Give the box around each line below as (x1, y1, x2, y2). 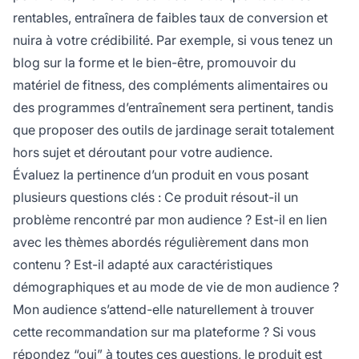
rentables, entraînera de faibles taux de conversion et (13, 10, 328, 26)
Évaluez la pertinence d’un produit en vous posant (13, 167, 309, 184)
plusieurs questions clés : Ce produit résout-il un (13, 189, 298, 206)
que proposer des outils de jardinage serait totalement (13, 122, 334, 139)
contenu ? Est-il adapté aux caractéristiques (13, 256, 272, 273)
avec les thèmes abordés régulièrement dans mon (13, 234, 309, 251)
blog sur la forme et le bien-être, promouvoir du (13, 54, 296, 71)
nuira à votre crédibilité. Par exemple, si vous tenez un (13, 32, 333, 49)
